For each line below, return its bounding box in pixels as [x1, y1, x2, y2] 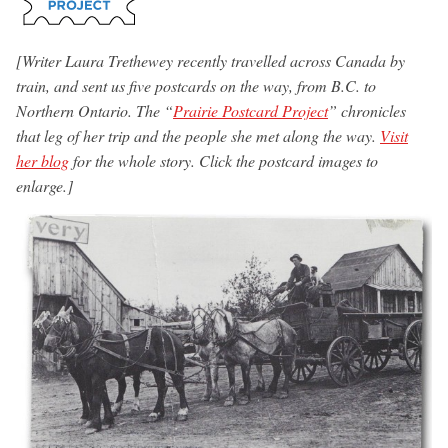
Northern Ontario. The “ [16, 99, 173, 121]
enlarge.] [16, 174, 73, 196]
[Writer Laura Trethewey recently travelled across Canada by [16, 49, 405, 71]
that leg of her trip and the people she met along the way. [16, 124, 380, 146]
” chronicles [328, 99, 406, 121]
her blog [16, 149, 69, 171]
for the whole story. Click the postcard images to [69, 149, 378, 171]
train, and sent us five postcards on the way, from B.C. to [16, 74, 376, 96]
